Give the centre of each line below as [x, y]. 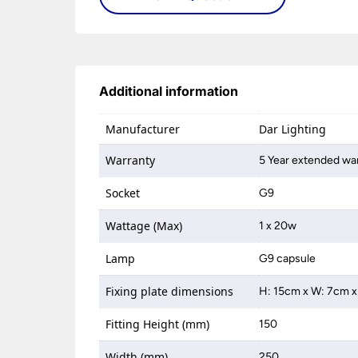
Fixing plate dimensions [170, 291]
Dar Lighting [293, 129]
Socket [123, 193]
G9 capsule [288, 259]
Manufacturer [143, 129]
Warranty [131, 160]
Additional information [169, 91]
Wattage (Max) [144, 226]
